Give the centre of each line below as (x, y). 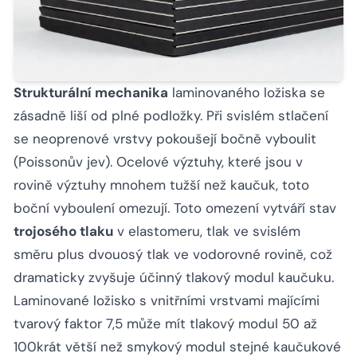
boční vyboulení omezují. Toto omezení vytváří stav (175, 208)
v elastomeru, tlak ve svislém (207, 231)
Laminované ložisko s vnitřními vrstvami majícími (167, 301)
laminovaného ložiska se (247, 93)
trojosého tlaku (63, 231)
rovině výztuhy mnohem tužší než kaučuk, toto (161, 185)
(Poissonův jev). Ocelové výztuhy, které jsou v (158, 162)
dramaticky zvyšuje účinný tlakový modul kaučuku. (174, 278)
